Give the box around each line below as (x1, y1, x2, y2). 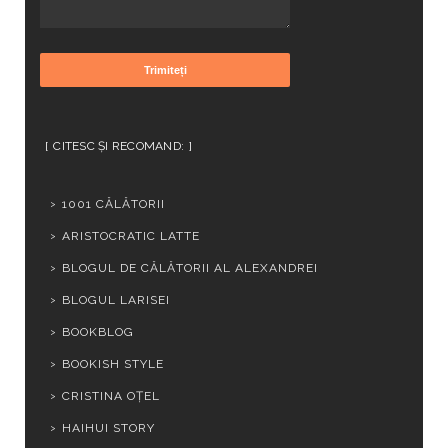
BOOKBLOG (62, 325, 134, 340)
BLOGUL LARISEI (62, 293, 170, 308)
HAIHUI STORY (62, 421, 155, 436)
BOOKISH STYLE (62, 357, 164, 372)
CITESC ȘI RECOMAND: (53, 139, 184, 154)
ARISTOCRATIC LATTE (62, 229, 200, 244)
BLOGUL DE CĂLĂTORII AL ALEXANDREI (62, 261, 318, 276)
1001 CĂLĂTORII (62, 197, 165, 212)
